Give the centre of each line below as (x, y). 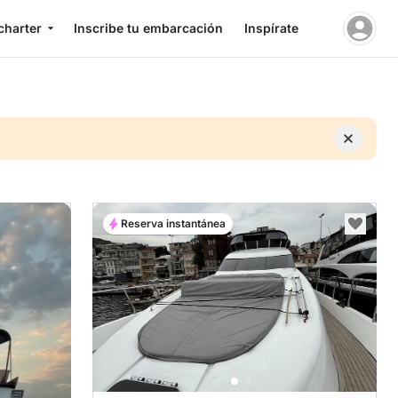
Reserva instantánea (173, 223)
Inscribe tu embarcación (148, 28)
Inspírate (271, 28)
